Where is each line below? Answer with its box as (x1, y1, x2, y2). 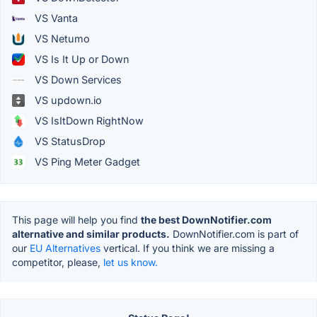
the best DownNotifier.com (141, 214, 272, 226)
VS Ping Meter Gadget (32, 156, 140, 168)
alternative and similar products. (12, 228, 170, 241)
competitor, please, (12, 256, 103, 269)
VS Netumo (32, 33, 90, 45)
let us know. (103, 256, 158, 269)
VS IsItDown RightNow (32, 115, 144, 127)
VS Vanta (32, 12, 78, 25)
